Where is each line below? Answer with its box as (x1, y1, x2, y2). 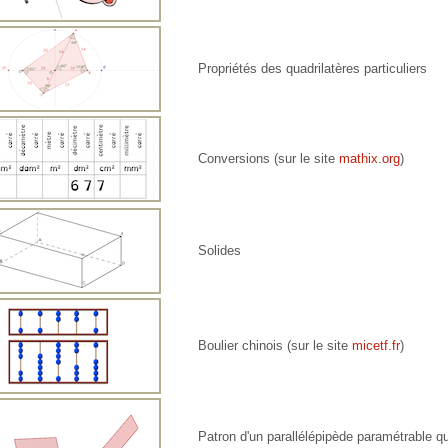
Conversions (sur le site (198, 151, 340, 167)
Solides (198, 243, 242, 259)
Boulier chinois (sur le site (198, 338, 353, 354)
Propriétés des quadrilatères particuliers (198, 61, 428, 77)
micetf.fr (352, 338, 401, 354)
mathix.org (339, 151, 401, 167)
